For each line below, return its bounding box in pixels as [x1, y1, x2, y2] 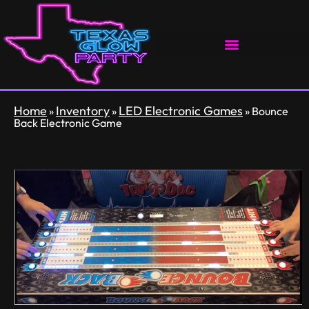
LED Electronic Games [119, 102, 243, 119]
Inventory [56, 102, 110, 119]
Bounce [252, 103, 288, 118]
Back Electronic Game [14, 115, 122, 130]
